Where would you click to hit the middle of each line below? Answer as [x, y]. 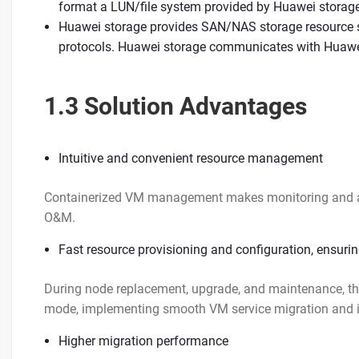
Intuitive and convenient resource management [191, 158]
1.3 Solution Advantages [175, 106]
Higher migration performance [143, 341]
